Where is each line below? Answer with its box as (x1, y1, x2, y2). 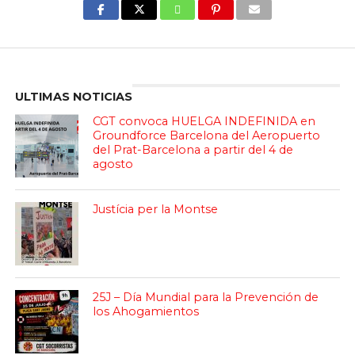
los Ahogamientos (93, 304, 200, 319)
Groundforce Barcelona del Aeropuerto (93, 128, 321, 143)
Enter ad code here (127, 48, 228, 63)
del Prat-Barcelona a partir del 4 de (93, 143, 294, 157)
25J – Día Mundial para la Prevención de (93, 290, 319, 304)
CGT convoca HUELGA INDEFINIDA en (93, 114, 316, 128)
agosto (93, 157, 134, 171)
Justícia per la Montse (93, 202, 219, 216)
